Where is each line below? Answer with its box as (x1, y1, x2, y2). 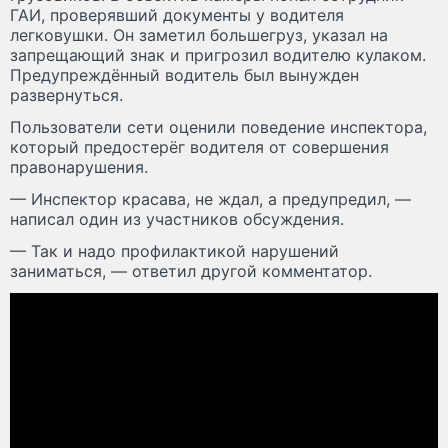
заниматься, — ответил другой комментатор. (10, 261, 372, 282)
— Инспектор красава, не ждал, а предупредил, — (10, 189, 411, 210)
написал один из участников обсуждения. (10, 209, 344, 230)
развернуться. (10, 85, 128, 106)
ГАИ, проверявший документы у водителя (10, 5, 344, 26)
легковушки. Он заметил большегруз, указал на (10, 25, 388, 46)
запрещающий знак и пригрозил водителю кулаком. (10, 45, 426, 66)
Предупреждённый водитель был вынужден (10, 65, 359, 86)
